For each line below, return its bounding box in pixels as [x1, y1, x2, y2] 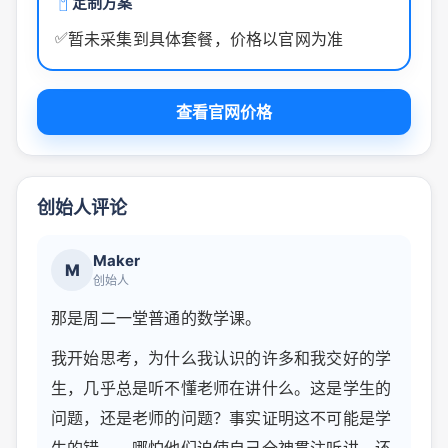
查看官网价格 [176, 102, 272, 123]
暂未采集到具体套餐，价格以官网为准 [67, 28, 344, 49]
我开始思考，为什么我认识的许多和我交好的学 [51, 348, 392, 369]
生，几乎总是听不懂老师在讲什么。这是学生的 [51, 378, 392, 399]
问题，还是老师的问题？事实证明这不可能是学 [51, 408, 392, 429]
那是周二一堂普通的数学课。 [51, 308, 262, 329]
